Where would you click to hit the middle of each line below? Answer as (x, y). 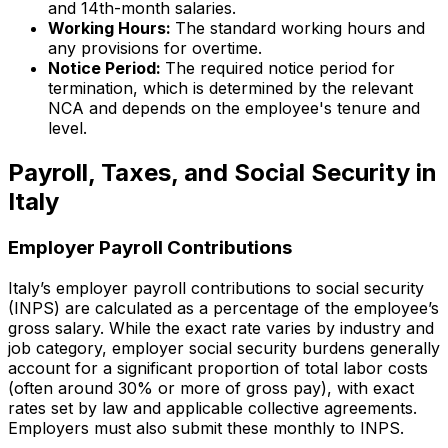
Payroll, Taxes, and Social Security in (222, 172)
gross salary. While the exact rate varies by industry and (221, 327)
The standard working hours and (300, 28)
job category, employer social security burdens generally (224, 347)
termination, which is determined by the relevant (230, 88)
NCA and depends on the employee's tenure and (234, 108)
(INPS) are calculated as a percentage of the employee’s (223, 307)
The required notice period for (280, 68)
